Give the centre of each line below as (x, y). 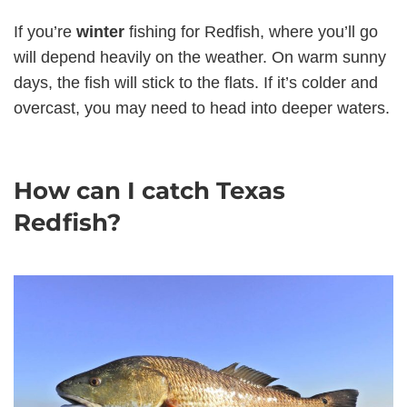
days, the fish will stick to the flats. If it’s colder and (196, 82)
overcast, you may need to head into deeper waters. (202, 108)
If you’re (45, 31)
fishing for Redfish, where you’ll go (251, 31)
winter (100, 31)
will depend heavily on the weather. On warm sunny (200, 57)
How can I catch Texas (149, 190)
